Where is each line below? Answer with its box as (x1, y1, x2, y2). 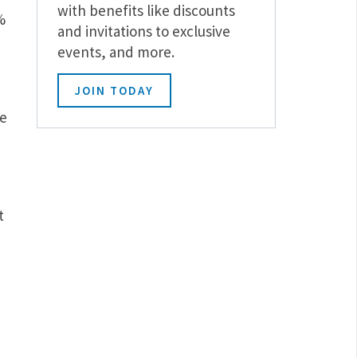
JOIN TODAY (74, 82, 154, 98)
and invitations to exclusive (57, 21, 230, 41)
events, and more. (57, 41, 175, 61)
